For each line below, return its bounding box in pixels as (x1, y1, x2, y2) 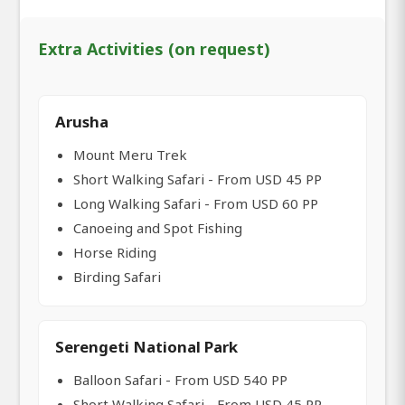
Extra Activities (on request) (38, 37, 270, 60)
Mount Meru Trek (73, 145, 187, 164)
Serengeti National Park (55, 335, 238, 357)
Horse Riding (73, 242, 156, 261)
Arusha (55, 110, 108, 132)
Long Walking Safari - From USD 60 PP (73, 193, 318, 212)
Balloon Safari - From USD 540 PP (73, 370, 287, 389)
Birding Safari (73, 267, 161, 286)
